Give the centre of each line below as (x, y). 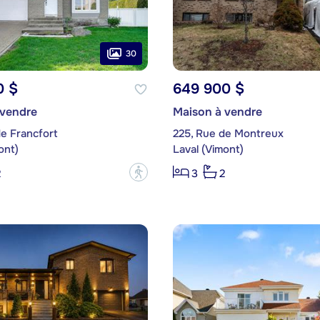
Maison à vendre (217, 112)
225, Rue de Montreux (228, 134)
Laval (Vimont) (208, 150)
